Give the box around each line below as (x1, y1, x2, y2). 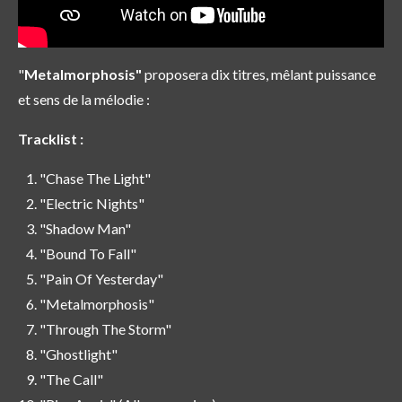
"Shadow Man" (39, 219, 131, 237)
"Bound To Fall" (39, 244, 136, 262)
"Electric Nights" (39, 194, 144, 212)
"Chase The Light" (39, 169, 151, 187)
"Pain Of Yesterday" (39, 269, 163, 287)
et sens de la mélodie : (18, 90, 150, 108)
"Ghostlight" (39, 345, 118, 363)
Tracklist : (18, 129, 83, 147)
